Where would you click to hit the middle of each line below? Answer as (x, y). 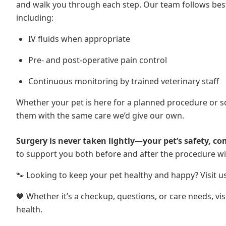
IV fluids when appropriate (79, 39)
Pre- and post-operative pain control (98, 60)
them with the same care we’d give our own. (100, 116)
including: (35, 18)
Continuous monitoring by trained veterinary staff (124, 81)
